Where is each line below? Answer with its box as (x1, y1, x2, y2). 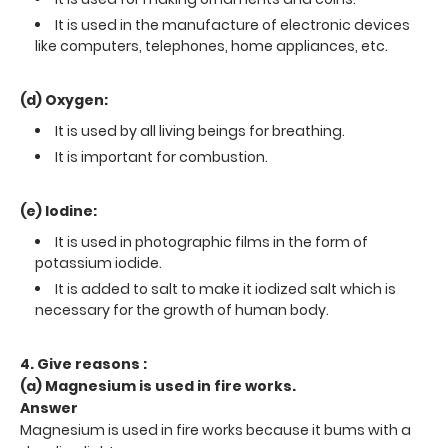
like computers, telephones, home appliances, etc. (35, 35, 388, 56)
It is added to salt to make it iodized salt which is (55, 278, 396, 299)
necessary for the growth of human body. (35, 299, 329, 320)
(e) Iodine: (20, 200, 97, 221)
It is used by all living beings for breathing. (55, 120, 345, 141)
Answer (20, 397, 81, 418)
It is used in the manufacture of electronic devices (55, 14, 410, 35)
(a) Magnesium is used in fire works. (20, 375, 296, 396)
